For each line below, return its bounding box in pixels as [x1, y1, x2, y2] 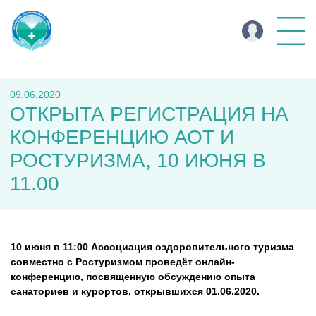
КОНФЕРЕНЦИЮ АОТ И [10, 126, 234, 148]
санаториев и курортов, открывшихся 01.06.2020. [11, 286, 260, 297]
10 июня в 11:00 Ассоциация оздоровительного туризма [11, 241, 294, 253]
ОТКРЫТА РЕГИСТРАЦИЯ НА [10, 103, 288, 125]
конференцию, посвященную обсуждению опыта [11, 271, 255, 282]
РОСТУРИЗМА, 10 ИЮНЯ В [10, 150, 266, 171]
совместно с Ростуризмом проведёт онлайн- [11, 256, 235, 267]
